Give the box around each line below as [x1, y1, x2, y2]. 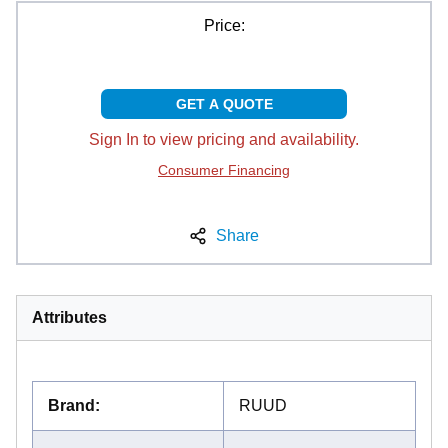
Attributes [32, 308, 107, 326]
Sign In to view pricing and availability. [89, 130, 359, 148]
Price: [203, 16, 245, 34]
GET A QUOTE [175, 95, 273, 112]
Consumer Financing [158, 161, 290, 178]
